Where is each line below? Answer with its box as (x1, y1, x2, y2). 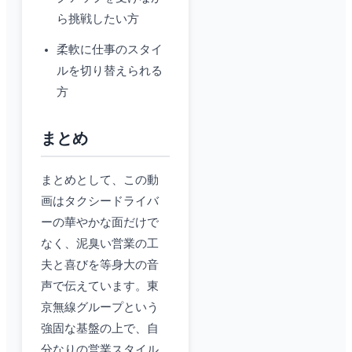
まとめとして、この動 (41, 174, 159, 187)
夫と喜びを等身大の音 (41, 258, 159, 272)
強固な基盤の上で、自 (41, 322, 159, 335)
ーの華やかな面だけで (41, 216, 159, 229)
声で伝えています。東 (41, 280, 159, 293)
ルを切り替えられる (57, 64, 163, 78)
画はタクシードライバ (41, 195, 159, 208)
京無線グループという (41, 301, 159, 314)
